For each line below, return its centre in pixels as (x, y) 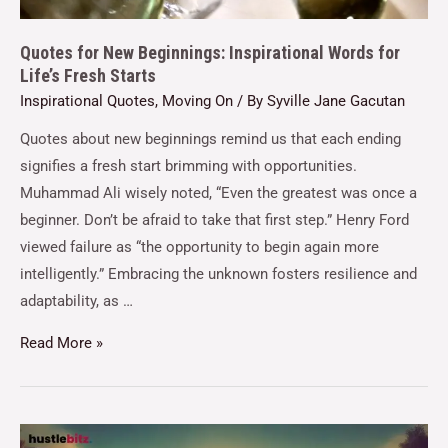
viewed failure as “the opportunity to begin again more (199, 247)
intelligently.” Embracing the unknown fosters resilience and (218, 274)
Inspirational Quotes (87, 100)
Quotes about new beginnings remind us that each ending (210, 139)
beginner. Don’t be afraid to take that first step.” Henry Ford (214, 220)
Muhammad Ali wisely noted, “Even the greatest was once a (218, 193)
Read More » (61, 342)
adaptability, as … (76, 301)
